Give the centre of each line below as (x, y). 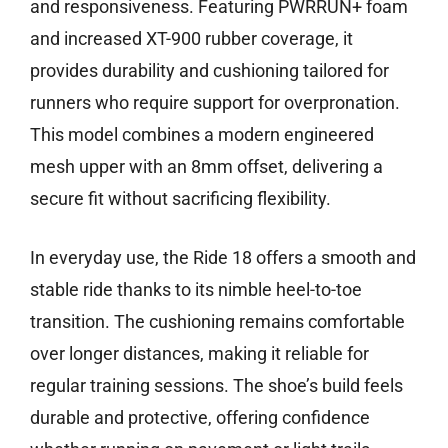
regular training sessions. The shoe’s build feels (216, 386)
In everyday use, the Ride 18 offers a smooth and (223, 258)
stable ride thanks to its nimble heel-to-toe (196, 290)
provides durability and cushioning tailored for (209, 71)
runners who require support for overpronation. (215, 103)
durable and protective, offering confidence (200, 418)
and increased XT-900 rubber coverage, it (191, 39)
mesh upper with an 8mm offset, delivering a (206, 167)
